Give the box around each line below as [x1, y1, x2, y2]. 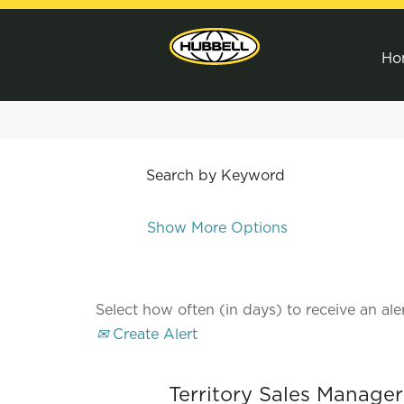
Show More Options [147, 220, 288, 235]
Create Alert [108, 327, 197, 342]
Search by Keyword [146, 168, 285, 183]
